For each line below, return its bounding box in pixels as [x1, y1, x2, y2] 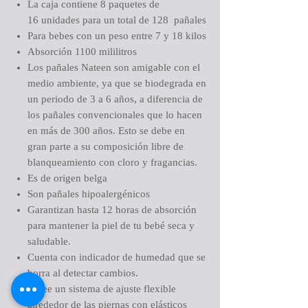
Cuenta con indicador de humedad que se [27, 252, 206, 263]
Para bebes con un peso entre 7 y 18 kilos [27, 30, 206, 41]
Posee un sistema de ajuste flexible [27, 283, 176, 294]
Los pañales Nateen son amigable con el [27, 62, 200, 73]
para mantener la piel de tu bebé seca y [27, 220, 195, 231]
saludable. [27, 236, 71, 247]
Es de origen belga [27, 173, 107, 184]
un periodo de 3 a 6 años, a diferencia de [27, 93, 203, 104]
